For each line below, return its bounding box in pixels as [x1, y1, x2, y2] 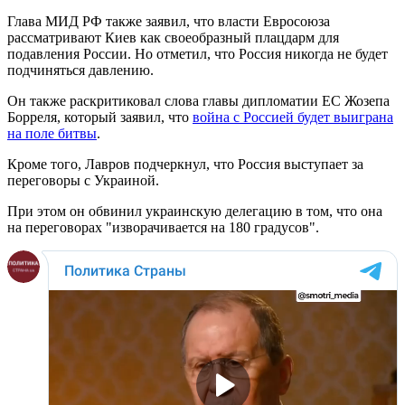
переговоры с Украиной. [7, 172, 159, 188]
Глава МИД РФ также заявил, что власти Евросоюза [7, 13, 330, 29]
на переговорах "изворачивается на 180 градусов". [7, 219, 319, 235]
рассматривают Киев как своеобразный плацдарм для [7, 29, 339, 45]
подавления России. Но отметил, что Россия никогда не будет [7, 45, 388, 61]
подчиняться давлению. [7, 61, 154, 78]
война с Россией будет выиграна [193, 108, 393, 125]
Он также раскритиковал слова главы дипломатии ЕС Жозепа [7, 92, 390, 108]
